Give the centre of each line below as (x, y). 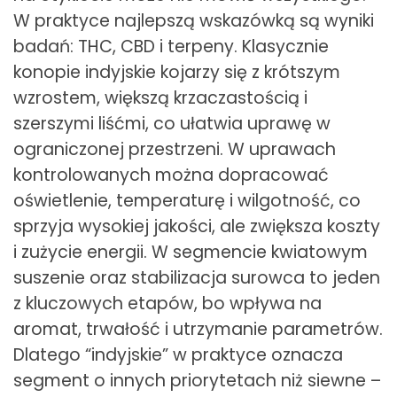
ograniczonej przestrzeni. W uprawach (175, 150)
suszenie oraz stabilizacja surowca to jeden (197, 278)
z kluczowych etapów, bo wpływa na (167, 304)
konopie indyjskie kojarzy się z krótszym (177, 73)
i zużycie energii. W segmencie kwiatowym (191, 253)
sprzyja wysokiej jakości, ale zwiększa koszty (197, 227)
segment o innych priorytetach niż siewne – (197, 381)
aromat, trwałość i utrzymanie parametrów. (198, 330)
